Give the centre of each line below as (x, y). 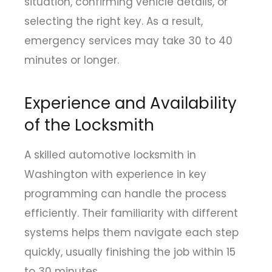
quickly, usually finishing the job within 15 (130, 252)
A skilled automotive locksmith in (110, 155)
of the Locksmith (89, 125)
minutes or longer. (72, 60)
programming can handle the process (125, 194)
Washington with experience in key (115, 175)
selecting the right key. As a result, (114, 21)
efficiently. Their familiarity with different (131, 213)
